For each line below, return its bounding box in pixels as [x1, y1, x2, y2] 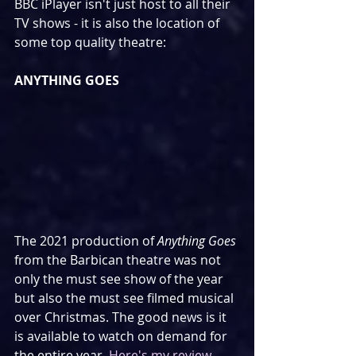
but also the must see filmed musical [14, 289, 237, 308]
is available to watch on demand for [14, 327, 230, 346]
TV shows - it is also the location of [14, 14, 222, 32]
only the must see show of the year [14, 270, 226, 288]
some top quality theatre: [14, 33, 166, 51]
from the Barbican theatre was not [14, 251, 224, 269]
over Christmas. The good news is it [14, 308, 230, 327]
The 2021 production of [14, 232, 157, 250]
